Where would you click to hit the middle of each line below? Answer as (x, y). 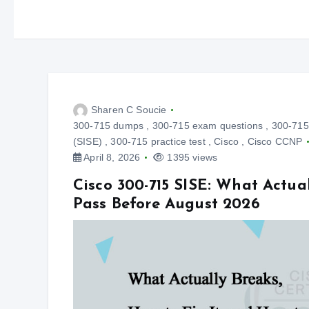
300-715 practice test (158, 141)
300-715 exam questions (208, 126)
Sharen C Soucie (129, 110)
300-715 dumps (109, 126)
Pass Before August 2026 (167, 205)
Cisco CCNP (275, 141)
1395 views (191, 157)
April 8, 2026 (111, 157)
